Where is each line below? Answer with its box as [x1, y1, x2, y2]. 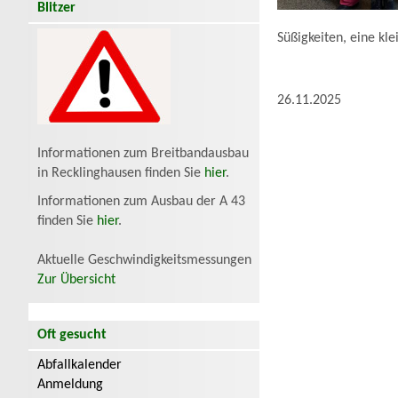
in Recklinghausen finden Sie [37, 166, 204, 181]
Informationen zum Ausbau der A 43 [37, 195, 245, 210]
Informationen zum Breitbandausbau [37, 147, 249, 162]
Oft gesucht [37, 328, 107, 343]
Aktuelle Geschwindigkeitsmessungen [37, 253, 251, 268]
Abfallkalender [37, 358, 122, 373]
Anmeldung [37, 378, 103, 393]
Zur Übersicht [37, 273, 115, 288]
